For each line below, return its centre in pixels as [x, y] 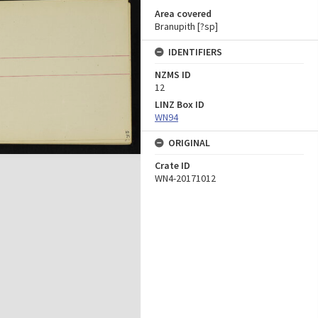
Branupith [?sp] [186, 26]
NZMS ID [173, 75]
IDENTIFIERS [195, 52]
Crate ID [172, 165]
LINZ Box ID [180, 104]
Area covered [183, 13]
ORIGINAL [189, 143]
